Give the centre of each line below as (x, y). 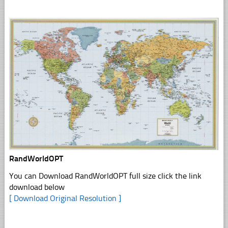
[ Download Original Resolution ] (65, 198)
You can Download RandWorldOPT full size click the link (105, 176)
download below (37, 187)
